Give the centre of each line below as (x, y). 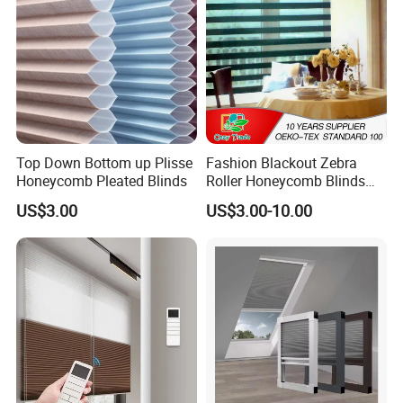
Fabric (225, 198)
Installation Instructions (92, 377)
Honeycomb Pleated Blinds (102, 180)
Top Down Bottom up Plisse (105, 162)
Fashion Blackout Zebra (281, 162)
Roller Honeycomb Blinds (285, 180)
